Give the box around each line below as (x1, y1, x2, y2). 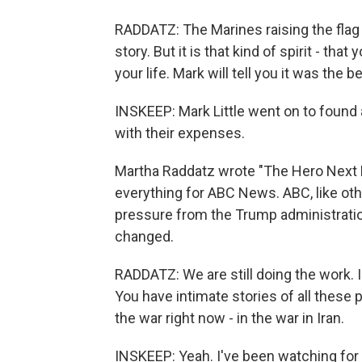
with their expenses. (115, 124, 245, 141)
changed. (115, 228, 174, 245)
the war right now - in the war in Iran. (115, 309, 344, 326)
